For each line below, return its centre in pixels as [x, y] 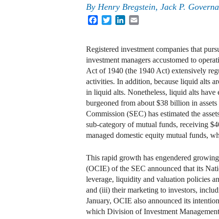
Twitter [122, 19]
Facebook [113, 19]
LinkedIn [139, 19]
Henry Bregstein [127, 7]
